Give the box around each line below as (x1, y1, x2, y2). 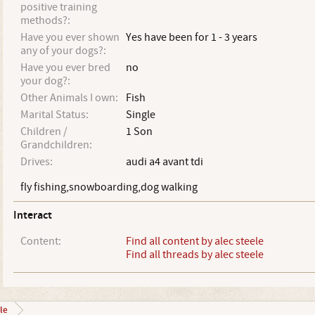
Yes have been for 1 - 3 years (125, 30, 257, 44)
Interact (13, 208, 52, 223)
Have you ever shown (20, 30, 120, 44)
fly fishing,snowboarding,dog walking (20, 180, 198, 194)
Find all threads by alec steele (125, 247, 264, 262)
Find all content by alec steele (125, 234, 264, 248)
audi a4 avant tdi (125, 155, 203, 169)
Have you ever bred (20, 60, 110, 75)
